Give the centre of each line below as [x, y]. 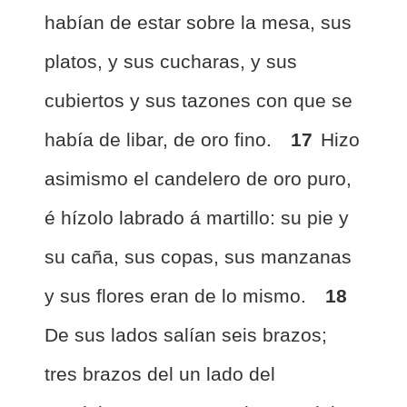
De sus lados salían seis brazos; [186, 335]
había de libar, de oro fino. [161, 139]
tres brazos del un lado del [160, 374]
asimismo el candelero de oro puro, [198, 179]
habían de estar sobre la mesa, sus [198, 22]
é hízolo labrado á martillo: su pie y [197, 218]
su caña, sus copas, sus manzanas [198, 257]
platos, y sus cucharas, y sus [171, 61]
